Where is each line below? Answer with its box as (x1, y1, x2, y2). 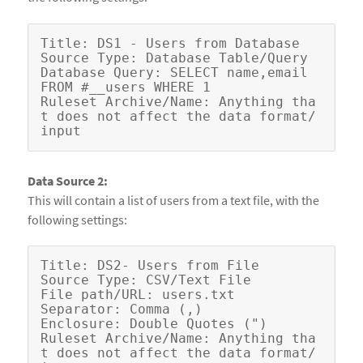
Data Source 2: (28, 172, 108, 189)
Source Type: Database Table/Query (41, 49, 308, 66)
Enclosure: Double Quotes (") (41, 316, 267, 332)
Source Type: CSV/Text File (41, 272, 251, 288)
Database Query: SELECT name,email (41, 64, 308, 80)
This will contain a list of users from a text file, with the (28, 191, 319, 208)
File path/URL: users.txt (41, 287, 235, 303)
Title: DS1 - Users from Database (41, 35, 300, 51)
